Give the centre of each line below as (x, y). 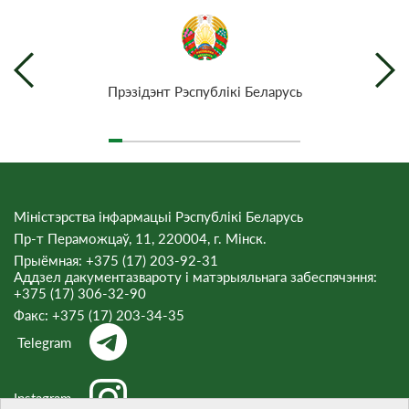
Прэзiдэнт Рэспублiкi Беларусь (204, 91)
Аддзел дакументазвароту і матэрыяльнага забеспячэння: (195, 277)
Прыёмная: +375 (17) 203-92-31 (116, 260)
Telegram (44, 342)
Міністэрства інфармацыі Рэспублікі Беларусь (158, 216)
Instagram (42, 398)
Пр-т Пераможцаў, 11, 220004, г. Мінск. (140, 238)
